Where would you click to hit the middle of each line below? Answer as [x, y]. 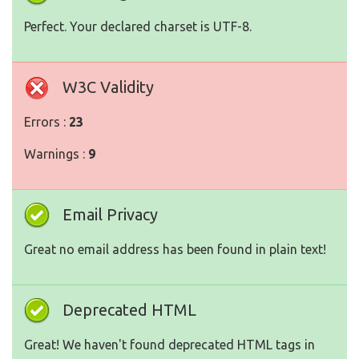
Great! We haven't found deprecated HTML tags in [169, 345]
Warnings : [56, 154]
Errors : [46, 122]
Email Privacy [110, 215]
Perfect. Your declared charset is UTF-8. [138, 27]
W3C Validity [108, 87]
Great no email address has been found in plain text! [175, 250]
